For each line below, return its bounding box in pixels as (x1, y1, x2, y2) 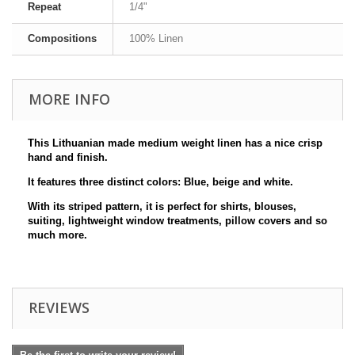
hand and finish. (28, 151, 108, 164)
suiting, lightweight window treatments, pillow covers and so (28, 215, 327, 227)
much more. (28, 229, 87, 242)
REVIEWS (29, 298, 90, 318)
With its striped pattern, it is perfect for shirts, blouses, (28, 200, 296, 213)
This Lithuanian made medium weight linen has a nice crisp (28, 137, 323, 150)
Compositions (28, 32, 97, 45)
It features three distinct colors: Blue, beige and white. (28, 176, 296, 189)
